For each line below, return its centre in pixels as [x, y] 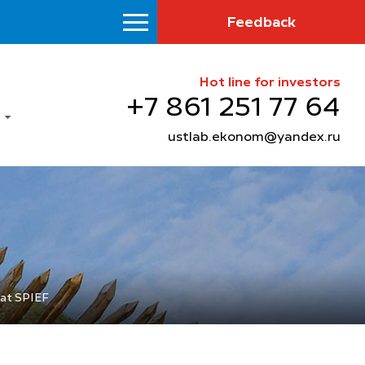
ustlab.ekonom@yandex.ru [254, 138]
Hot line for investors [270, 84]
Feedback [261, 23]
